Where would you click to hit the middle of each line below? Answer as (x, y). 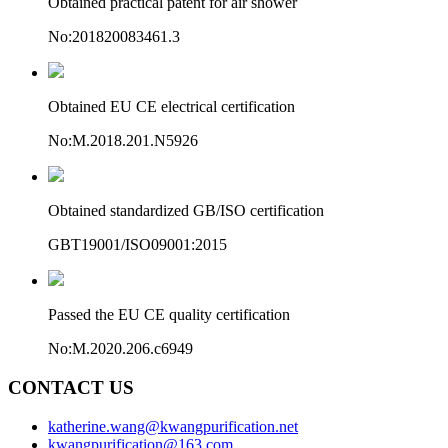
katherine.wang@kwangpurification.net (173, 426)
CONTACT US (71, 387)
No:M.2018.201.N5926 (123, 141)
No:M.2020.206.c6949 (120, 349)
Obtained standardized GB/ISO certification (186, 211)
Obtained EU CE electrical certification (171, 107)
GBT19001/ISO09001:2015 (137, 245)
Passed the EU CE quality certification (169, 315)
